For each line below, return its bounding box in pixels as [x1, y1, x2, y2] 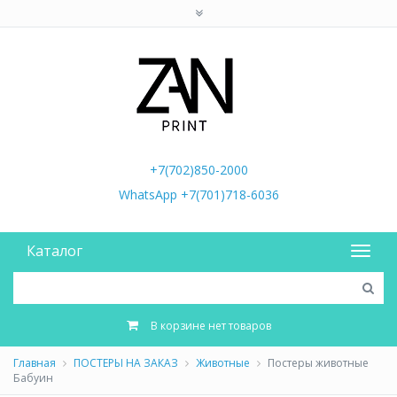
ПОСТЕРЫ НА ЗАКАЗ [74, 355, 178, 370]
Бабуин [13, 370, 53, 385]
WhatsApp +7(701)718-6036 [118, 186, 279, 203]
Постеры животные [265, 355, 369, 370]
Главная [13, 355, 56, 370]
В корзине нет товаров [150, 318, 271, 333]
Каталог [27, 241, 82, 261]
